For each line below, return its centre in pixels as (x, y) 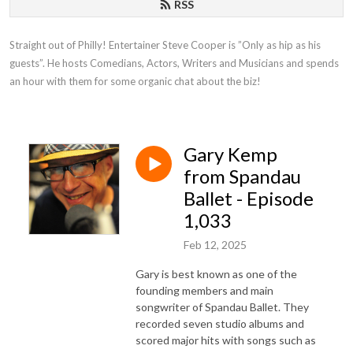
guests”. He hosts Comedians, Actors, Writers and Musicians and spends (174, 63)
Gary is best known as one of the (216, 273)
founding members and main (204, 290)
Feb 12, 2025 (215, 244)
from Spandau (242, 176)
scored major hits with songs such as (226, 340)
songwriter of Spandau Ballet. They (222, 307)
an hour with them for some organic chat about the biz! (135, 81)
